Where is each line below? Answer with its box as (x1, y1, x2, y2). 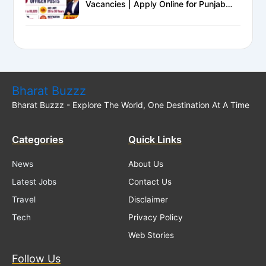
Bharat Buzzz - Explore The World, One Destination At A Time (12, 99, 249, 110)
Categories (12, 134, 64, 146)
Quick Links (128, 134, 182, 146)
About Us (128, 159, 163, 169)
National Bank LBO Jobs (85, 11, 180, 21)
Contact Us (128, 176, 172, 186)
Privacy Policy (128, 212, 183, 222)
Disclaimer (128, 194, 168, 204)
